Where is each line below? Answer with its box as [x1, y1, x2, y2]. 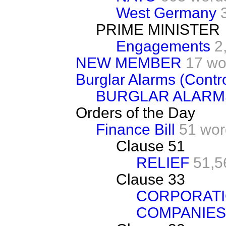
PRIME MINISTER [96, 21, 220, 38]
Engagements [116, 37, 210, 54]
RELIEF [136, 154, 189, 171]
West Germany [116, 4, 216, 21]
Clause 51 [116, 137, 185, 154]
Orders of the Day [76, 104, 195, 121]
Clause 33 [116, 171, 185, 188]
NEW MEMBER [76, 54, 182, 71]
